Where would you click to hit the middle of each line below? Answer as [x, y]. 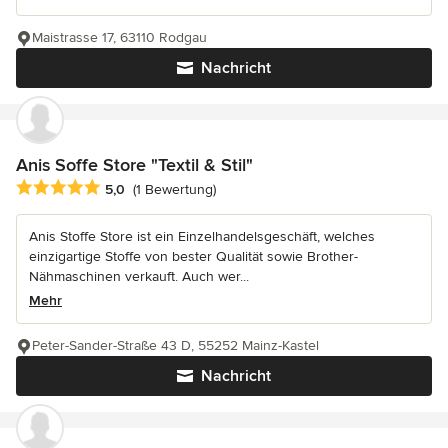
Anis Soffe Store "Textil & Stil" [134, 165]
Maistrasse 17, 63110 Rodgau [119, 37]
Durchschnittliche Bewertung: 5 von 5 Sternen [176, 188]
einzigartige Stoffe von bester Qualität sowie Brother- [193, 257]
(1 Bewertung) [174, 190]
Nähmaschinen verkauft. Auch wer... [139, 277]
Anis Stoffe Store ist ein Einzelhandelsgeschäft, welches [202, 237]
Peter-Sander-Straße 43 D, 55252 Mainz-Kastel [175, 346]
